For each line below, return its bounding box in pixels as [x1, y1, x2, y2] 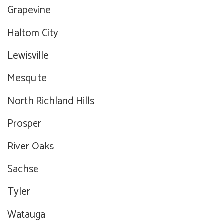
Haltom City [7, 25, 58, 42]
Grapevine [7, 2, 51, 19]
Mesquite [7, 70, 47, 87]
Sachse [7, 161, 38, 178]
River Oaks [7, 138, 54, 155]
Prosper [7, 115, 41, 133]
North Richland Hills [7, 93, 94, 110]
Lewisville [7, 47, 49, 65]
